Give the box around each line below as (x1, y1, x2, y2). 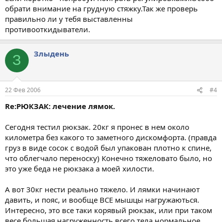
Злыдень (34, 48, 69, 58)
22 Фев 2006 (5, 86, 41, 94)
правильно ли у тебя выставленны (5, 13, 133, 24)
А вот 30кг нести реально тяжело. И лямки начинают (5, 184, 200, 194)
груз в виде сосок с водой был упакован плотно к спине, (5, 143, 212, 153)
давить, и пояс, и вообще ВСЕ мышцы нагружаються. (5, 195, 199, 205)
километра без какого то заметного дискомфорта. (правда (5, 132, 217, 142)
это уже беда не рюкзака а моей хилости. (5, 164, 154, 173)
